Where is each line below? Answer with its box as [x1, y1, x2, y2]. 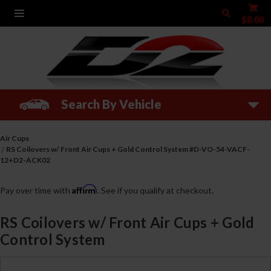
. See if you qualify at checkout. [97, 185, 214, 196]
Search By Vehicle [60, 96, 162, 111]
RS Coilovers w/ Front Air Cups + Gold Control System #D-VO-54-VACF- [6, 145, 250, 154]
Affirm [72, 184, 97, 195]
